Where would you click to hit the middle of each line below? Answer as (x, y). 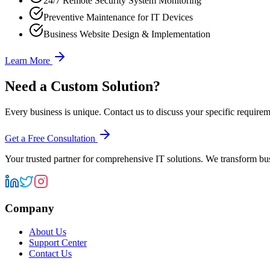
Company (30, 209)
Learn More (29, 60)
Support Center (58, 243)
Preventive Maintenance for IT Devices (118, 17)
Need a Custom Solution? (83, 86)
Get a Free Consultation (51, 138)
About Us (48, 232)
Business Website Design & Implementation (127, 34)
